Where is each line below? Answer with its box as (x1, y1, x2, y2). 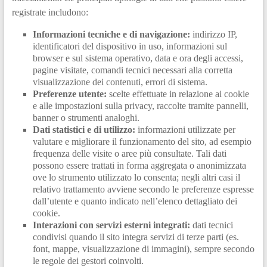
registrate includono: (11, 7, 88, 17)
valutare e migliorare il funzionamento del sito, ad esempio (32, 136, 252, 147)
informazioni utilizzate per (135, 124, 235, 135)
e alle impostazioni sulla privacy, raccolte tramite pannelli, (32, 100, 249, 111)
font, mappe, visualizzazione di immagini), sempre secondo (32, 243, 254, 254)
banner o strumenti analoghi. (32, 112, 139, 123)
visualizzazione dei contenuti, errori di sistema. (32, 76, 207, 87)
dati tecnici (190, 219, 233, 230)
